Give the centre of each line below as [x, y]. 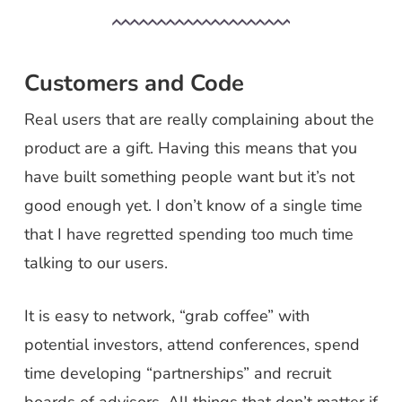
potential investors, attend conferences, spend [192, 345]
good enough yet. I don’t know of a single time [193, 205]
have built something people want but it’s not [189, 177]
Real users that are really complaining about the [199, 119]
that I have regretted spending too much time [188, 234]
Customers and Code [134, 83]
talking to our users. [96, 263]
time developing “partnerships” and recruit [177, 373]
